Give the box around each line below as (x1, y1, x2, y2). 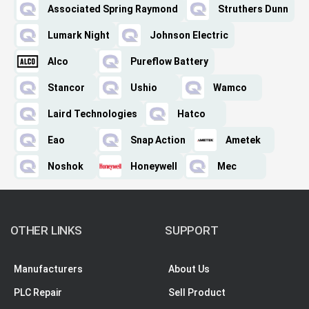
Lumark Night (48, 30, 110, 41)
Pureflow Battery (130, 56, 208, 68)
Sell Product (168, 287, 226, 299)
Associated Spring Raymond (48, 3, 178, 15)
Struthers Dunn (218, 3, 288, 15)
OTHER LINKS (10, 223, 82, 238)
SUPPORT (165, 223, 219, 238)
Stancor (48, 82, 85, 94)
